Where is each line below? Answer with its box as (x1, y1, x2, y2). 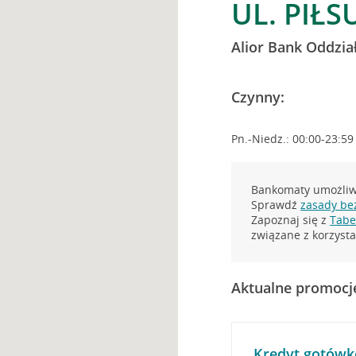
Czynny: (231, 87, 285, 106)
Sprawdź (251, 197, 301, 212)
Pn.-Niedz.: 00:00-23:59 (231, 131, 354, 146)
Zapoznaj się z (251, 212, 331, 227)
